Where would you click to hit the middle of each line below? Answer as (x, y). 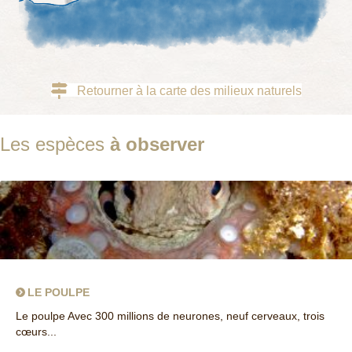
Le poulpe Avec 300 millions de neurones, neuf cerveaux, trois (170, 316)
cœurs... (36, 332)
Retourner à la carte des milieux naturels (189, 91)
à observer (157, 145)
